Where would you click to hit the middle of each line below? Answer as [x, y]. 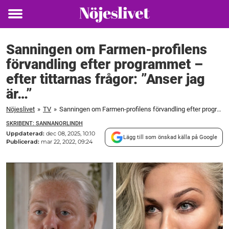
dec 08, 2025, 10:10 [71, 133]
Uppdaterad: [26, 133]
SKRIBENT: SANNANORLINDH [44, 123]
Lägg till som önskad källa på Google [170, 137]
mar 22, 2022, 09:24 [67, 141]
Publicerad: [24, 141]
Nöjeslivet [20, 109]
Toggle [22, 21]
